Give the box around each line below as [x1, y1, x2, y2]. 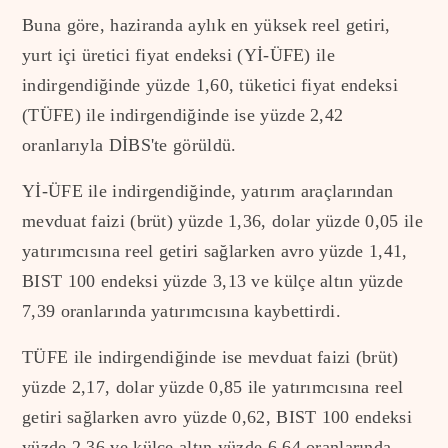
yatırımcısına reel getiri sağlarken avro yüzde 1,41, [22, 241, 408, 262]
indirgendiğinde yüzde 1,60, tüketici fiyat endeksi [22, 75, 398, 96]
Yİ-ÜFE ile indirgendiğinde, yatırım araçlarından [22, 181, 394, 202]
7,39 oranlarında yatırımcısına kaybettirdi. [22, 301, 341, 322]
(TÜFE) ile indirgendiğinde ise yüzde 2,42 [22, 105, 344, 126]
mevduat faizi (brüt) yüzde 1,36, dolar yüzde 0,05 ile [22, 211, 423, 232]
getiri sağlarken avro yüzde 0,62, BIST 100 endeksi [22, 407, 412, 428]
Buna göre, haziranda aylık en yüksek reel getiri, [22, 15, 391, 36]
